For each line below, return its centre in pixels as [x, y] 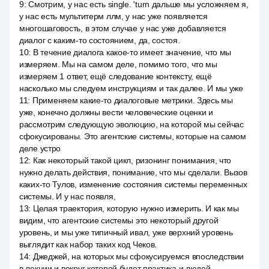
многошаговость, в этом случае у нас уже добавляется [123, 28]
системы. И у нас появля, [68, 196]
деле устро [40, 148]
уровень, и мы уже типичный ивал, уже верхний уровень [126, 232]
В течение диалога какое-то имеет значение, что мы [132, 52]
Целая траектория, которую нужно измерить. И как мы [136, 208]
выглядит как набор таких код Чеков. [88, 244]
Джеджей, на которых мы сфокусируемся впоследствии [138, 256]
